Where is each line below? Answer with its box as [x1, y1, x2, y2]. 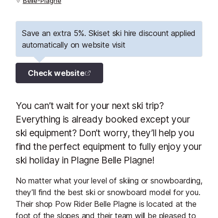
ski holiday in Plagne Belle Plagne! [16, 154, 157, 166]
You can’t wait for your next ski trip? [16, 100, 164, 111]
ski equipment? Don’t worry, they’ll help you [16, 127, 194, 139]
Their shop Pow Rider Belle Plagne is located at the [16, 199, 197, 209]
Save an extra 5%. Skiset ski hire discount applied [22, 28, 196, 38]
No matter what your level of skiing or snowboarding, [16, 176, 202, 185]
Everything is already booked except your [16, 113, 190, 125]
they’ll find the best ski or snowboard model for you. [16, 187, 200, 197]
